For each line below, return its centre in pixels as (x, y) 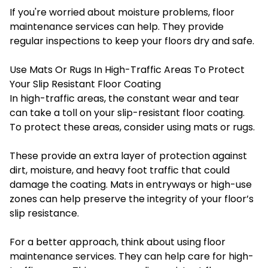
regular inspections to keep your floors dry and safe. (132, 41)
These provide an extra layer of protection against (128, 156)
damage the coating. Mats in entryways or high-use (131, 184)
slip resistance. (44, 213)
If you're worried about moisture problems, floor (122, 12)
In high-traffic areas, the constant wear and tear (124, 98)
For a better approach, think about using (106, 242)
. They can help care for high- (184, 256)
